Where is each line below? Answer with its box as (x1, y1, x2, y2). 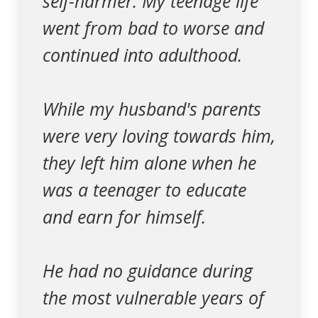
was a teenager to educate (43, 177, 246, 202)
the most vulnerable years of (43, 285, 264, 309)
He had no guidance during (43, 258, 253, 283)
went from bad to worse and (43, 16, 264, 40)
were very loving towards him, (43, 124, 275, 148)
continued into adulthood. (43, 43, 242, 67)
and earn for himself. (43, 204, 206, 229)
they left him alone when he (43, 150, 256, 175)
